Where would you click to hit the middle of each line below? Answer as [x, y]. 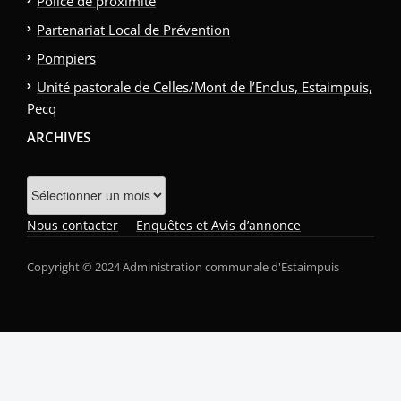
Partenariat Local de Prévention [133, 30]
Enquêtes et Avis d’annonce [218, 225]
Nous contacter [73, 225]
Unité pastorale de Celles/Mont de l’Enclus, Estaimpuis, [205, 87]
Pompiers [66, 59]
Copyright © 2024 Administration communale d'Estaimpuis [183, 266]
